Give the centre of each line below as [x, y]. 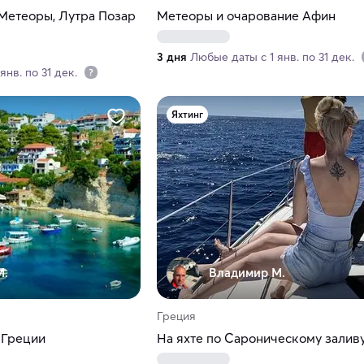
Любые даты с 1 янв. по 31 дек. [273, 57]
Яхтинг [187, 115]
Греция [176, 316]
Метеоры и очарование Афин [246, 16]
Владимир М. [247, 273]
